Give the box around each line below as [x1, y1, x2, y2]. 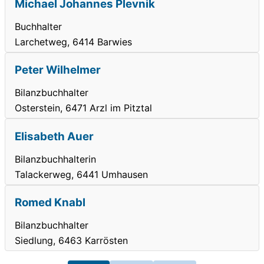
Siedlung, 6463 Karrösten [15, 235, 128, 246]
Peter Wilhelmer [15, 63, 101, 77]
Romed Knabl [15, 196, 85, 210]
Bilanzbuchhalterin [15, 153, 96, 165]
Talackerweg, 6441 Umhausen [15, 168, 148, 180]
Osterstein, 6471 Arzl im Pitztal [15, 102, 152, 114]
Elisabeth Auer [15, 129, 94, 143]
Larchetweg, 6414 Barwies [15, 35, 132, 48]
